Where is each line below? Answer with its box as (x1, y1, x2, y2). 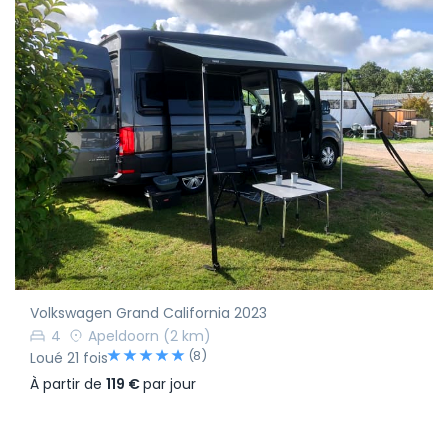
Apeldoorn (88, 325, 159, 346)
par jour (143, 374, 196, 394)
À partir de (30, 374, 106, 394)
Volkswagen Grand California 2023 (30, 302, 267, 323)
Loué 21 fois (30, 347, 108, 368)
